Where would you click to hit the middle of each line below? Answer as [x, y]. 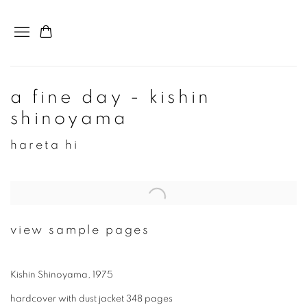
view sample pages [81, 231]
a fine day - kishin [111, 98]
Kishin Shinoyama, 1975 [62, 275]
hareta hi [45, 145]
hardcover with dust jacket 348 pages [91, 299]
